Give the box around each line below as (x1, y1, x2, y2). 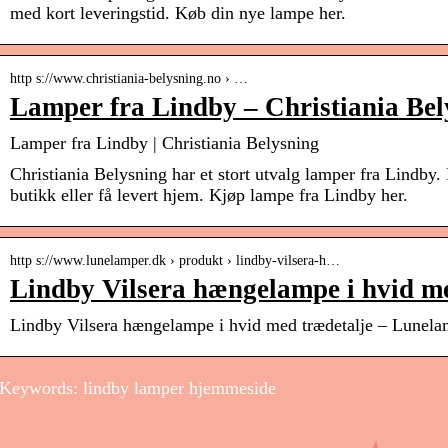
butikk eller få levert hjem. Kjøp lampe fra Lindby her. (10, 185, 408, 206)
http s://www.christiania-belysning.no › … (10, 71, 248, 87)
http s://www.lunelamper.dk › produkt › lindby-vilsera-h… (10, 253, 340, 269)
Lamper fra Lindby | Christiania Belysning (10, 133, 319, 154)
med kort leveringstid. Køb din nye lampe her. (10, 3, 346, 24)
